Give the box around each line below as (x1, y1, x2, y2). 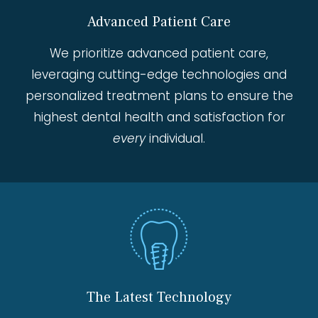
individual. (146, 130, 205, 148)
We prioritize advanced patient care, (50, 45, 268, 62)
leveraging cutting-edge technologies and (31, 66, 287, 84)
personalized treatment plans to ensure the (25, 87, 293, 105)
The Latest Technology (87, 288, 231, 307)
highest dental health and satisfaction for (33, 109, 285, 126)
